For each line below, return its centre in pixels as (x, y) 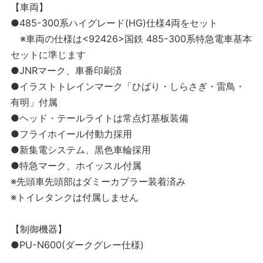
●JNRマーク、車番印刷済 (66, 71)
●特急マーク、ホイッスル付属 (76, 166)
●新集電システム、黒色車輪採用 (81, 150)
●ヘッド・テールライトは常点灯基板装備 (100, 118)
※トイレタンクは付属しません (75, 198)
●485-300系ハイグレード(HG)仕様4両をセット (114, 23)
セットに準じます (48, 55)
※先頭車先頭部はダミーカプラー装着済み (98, 182)
